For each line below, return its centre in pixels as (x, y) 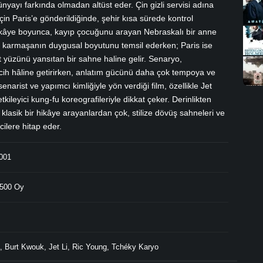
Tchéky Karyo (135, 247)
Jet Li (58, 247)
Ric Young (90, 247)
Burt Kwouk (24, 247)
